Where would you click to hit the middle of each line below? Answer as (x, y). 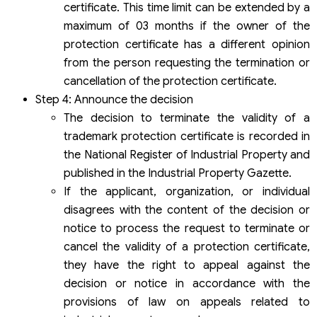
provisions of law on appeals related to (187, 302)
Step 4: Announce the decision (114, 100)
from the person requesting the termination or (187, 63)
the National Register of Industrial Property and (187, 155)
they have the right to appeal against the (187, 266)
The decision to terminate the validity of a (187, 119)
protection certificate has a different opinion (187, 45)
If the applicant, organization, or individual (187, 192)
